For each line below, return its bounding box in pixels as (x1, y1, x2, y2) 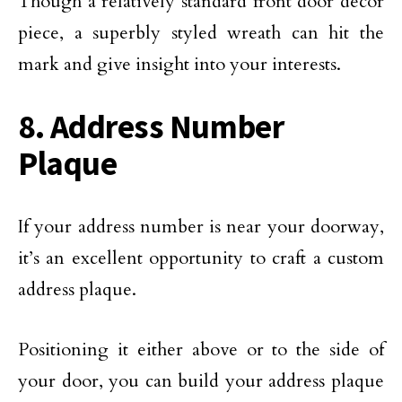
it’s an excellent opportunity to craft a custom (18, 246, 384, 270)
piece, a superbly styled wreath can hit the (18, 21, 384, 45)
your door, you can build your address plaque (18, 369, 384, 393)
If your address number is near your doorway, (18, 214, 384, 239)
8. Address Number (18, 106, 284, 147)
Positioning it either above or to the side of (18, 337, 384, 362)
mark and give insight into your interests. (18, 52, 341, 76)
